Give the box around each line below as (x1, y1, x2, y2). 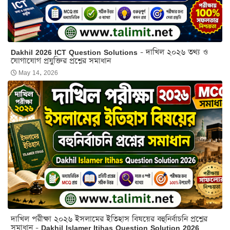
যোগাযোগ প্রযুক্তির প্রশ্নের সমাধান (11, 55, 111, 66)
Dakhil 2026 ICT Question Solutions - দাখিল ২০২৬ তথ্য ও (11, 46, 208, 57)
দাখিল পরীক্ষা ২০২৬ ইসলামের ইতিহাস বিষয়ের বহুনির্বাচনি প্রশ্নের (11, 213, 207, 224)
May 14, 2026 (18, 67, 58, 78)
